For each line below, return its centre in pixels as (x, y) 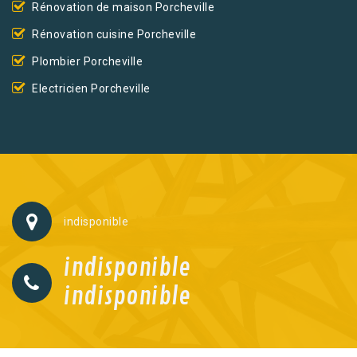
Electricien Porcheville (91, 88)
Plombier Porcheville (87, 61)
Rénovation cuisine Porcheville (114, 34)
